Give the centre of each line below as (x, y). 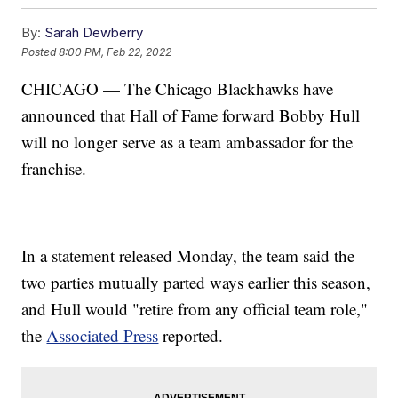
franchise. (54, 169)
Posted (40, 52)
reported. (191, 336)
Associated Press (103, 336)
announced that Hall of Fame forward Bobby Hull (191, 115)
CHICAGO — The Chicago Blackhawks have (178, 89)
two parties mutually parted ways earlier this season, (196, 283)
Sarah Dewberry (94, 33)
